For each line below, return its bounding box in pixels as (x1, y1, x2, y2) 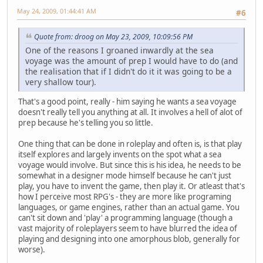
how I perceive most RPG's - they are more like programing (18, 191, 231, 202)
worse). (18, 244, 45, 255)
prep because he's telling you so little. (18, 117, 153, 128)
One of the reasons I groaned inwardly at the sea (25, 44, 214, 56)
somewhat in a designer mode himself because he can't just (18, 170, 231, 181)
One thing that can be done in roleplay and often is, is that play (18, 138, 242, 149)
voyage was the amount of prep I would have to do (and (25, 55, 238, 66)
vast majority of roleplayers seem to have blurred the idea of (18, 222, 237, 234)
